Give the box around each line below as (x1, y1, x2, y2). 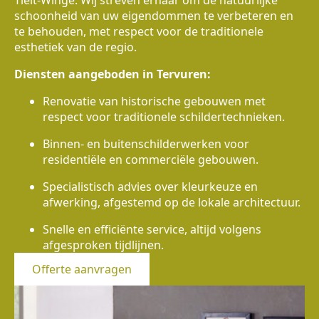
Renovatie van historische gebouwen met (43, 93, 266, 110)
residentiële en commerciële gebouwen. (43, 152, 258, 168)
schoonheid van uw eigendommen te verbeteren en (14, 8, 293, 24)
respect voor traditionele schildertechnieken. (43, 109, 285, 125)
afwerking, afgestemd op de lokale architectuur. (43, 194, 300, 211)
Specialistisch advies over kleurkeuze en (43, 179, 258, 195)
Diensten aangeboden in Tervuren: (14, 66, 211, 83)
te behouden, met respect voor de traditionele (14, 23, 263, 40)
